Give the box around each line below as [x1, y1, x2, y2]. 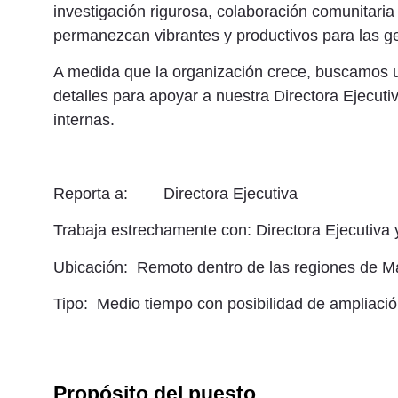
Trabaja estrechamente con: [53, 221, 256, 240]
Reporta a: [53, 184, 141, 203]
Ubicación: [53, 258, 128, 276]
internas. [53, 111, 115, 130]
